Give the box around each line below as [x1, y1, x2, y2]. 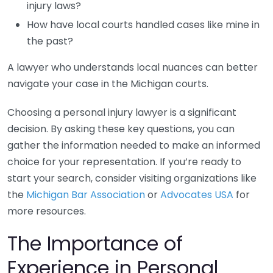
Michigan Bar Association [26, 188, 145, 202]
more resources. [7, 204, 86, 218]
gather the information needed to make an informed [7, 138, 260, 152]
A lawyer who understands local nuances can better [7, 60, 258, 74]
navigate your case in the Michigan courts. [7, 77, 208, 91]
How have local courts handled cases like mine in [27, 18, 260, 32]
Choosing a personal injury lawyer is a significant [7, 105, 236, 119]
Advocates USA [160, 188, 233, 202]
